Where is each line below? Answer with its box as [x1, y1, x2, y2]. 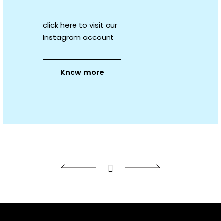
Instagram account [42, 32, 114, 43]
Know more [60, 67, 104, 78]
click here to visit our [42, 20, 117, 31]
